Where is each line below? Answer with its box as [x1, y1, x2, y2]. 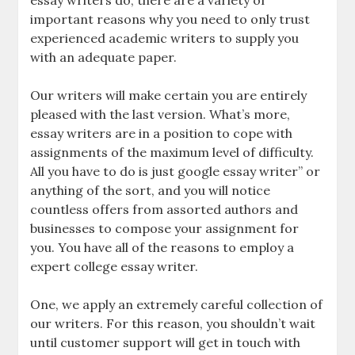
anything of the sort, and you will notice [30, 182, 271, 198]
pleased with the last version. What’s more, [30, 106, 291, 122]
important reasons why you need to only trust [30, 11, 311, 27]
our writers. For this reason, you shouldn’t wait [30, 315, 316, 331]
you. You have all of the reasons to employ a [30, 239, 295, 255]
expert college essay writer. [30, 258, 199, 274]
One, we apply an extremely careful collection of [30, 296, 323, 312]
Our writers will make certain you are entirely [30, 87, 307, 103]
